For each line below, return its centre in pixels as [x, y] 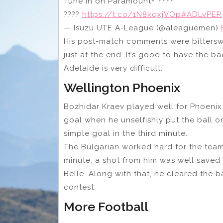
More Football [106, 207]
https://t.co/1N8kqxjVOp [132, 15]
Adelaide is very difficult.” [114, 68]
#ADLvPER [202, 15]
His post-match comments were [127, 42]
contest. [80, 187]
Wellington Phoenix [122, 88]
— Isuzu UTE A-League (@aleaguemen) [142, 28]
